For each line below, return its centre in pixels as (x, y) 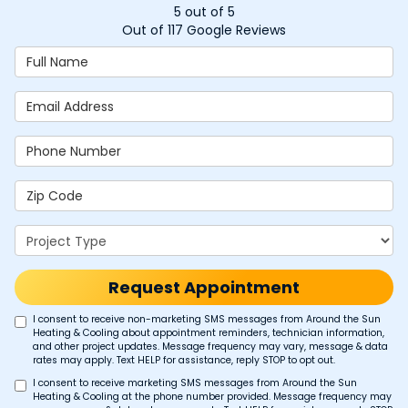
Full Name (48, 55)
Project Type (58, 233)
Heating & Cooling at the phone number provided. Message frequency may (212, 397)
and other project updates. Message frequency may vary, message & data (210, 347)
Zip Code (44, 189)
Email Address (62, 99)
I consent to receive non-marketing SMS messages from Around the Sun (207, 319)
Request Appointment (204, 287)
